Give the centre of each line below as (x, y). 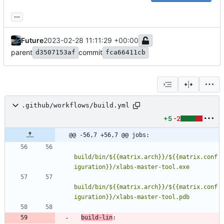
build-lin (97, 217)
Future (32, 40)
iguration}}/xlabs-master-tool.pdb (132, 197)
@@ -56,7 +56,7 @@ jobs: (109, 135)
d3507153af (55, 52)
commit (90, 52)
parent (22, 52)
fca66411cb (125, 52)
